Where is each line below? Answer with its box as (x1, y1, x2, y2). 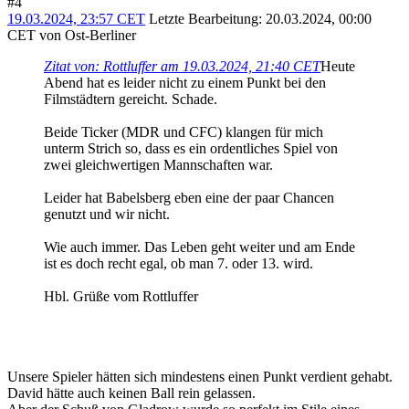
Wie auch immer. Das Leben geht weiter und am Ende (44, 239, 355, 256)
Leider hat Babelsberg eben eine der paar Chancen (44, 190, 334, 206)
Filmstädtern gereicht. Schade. (44, 91, 217, 108)
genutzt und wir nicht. (44, 206, 170, 223)
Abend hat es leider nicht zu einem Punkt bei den (44, 75, 326, 91)
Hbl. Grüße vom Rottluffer (44, 288, 198, 305)
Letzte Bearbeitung (149, 11, 258, 27)
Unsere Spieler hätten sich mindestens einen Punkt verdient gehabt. (7, 369, 393, 385)
